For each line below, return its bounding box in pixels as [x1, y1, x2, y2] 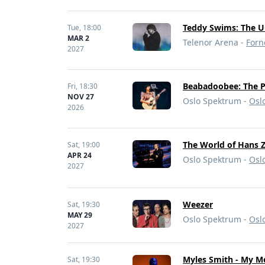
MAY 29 [67, 210, 92, 220]
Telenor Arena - [183, 37, 246, 48]
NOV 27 [67, 92, 94, 102]
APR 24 [67, 150, 92, 160]
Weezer [183, 199, 213, 210]
